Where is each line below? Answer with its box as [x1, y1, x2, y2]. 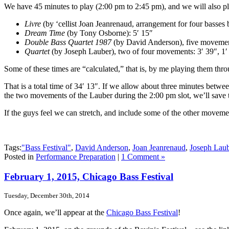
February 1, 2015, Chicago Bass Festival [4, 171, 173, 182]
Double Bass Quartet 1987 [25, 37, 111, 47]
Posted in [4, 152, 36, 161]
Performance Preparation [36, 152, 116, 161]
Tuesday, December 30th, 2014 [4, 192, 89, 200]
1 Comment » [121, 152, 165, 161]
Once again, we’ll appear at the [4, 208, 106, 217]
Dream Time [25, 28, 65, 37]
